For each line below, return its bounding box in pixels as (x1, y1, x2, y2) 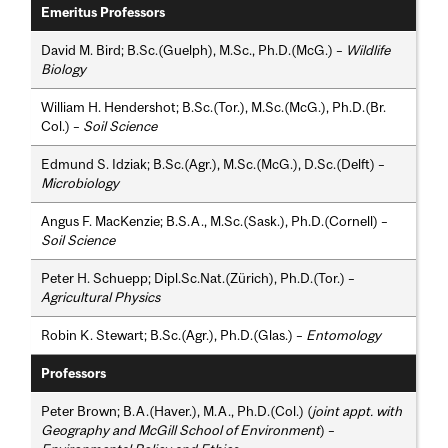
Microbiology (41, 175, 120, 192)
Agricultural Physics (41, 289, 161, 306)
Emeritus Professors (41, 5, 166, 21)
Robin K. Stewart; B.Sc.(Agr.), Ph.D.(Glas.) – (41, 327, 307, 344)
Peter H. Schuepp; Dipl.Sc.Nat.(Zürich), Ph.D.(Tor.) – (41, 270, 356, 287)
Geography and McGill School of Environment (41, 422, 321, 439)
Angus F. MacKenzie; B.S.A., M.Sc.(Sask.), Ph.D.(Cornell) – (41, 213, 389, 230)
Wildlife (346, 42, 391, 59)
